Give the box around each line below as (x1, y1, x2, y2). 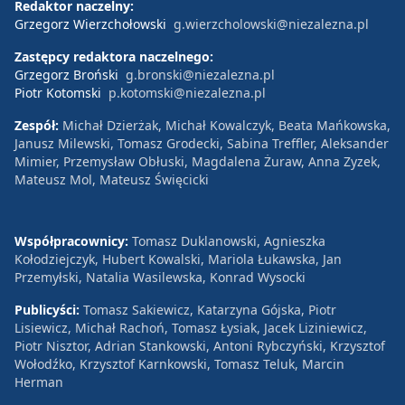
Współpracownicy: (14, 231, 132, 250)
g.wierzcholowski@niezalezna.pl (174, 14, 369, 33)
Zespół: (14, 116, 62, 134)
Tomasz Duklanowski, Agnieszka (132, 231, 325, 250)
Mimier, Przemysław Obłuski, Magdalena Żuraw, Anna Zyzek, (14, 152, 381, 170)
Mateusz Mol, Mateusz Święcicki (14, 170, 209, 188)
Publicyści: (14, 300, 83, 318)
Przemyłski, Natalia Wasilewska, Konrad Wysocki (14, 268, 306, 286)
